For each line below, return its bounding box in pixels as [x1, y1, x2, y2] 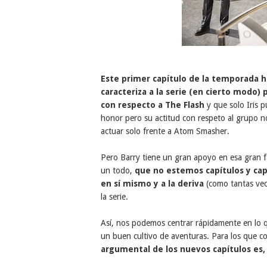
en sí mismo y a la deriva [100, 179, 204, 188]
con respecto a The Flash [100, 100, 204, 110]
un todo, [100, 166, 135, 175]
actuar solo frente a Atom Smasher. [100, 126, 229, 136]
